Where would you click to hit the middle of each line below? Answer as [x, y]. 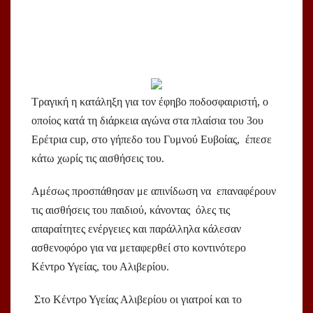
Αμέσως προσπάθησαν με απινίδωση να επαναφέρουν [154, 191]
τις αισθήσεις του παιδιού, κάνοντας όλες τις [131, 210]
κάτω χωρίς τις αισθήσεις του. [99, 159]
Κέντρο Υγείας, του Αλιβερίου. [102, 267]
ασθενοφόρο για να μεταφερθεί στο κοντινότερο [139, 248]
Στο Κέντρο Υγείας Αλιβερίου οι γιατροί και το [137, 300]
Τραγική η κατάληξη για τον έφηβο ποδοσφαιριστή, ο [150, 102]
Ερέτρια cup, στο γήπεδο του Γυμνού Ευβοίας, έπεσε [152, 140]
